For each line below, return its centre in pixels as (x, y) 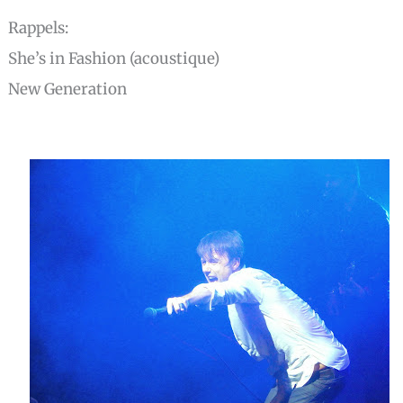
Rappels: (51, 27)
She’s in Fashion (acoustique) (127, 58)
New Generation (68, 89)
